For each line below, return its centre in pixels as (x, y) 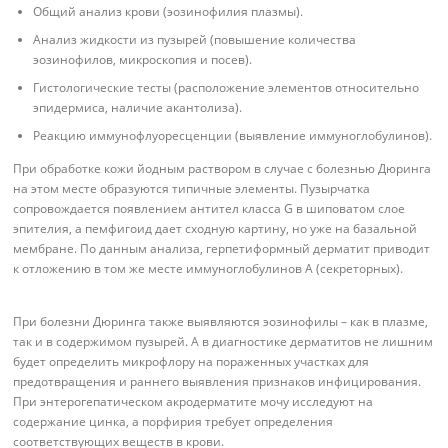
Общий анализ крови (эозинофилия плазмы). (168, 12)
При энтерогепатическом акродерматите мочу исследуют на (193, 402)
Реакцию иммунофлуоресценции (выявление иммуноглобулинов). (233, 136)
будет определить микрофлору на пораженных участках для (191, 362)
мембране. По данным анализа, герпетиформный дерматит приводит (222, 249)
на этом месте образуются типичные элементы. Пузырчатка (192, 189)
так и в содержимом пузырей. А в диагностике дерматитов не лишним (223, 342)
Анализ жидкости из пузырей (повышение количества (195, 40)
